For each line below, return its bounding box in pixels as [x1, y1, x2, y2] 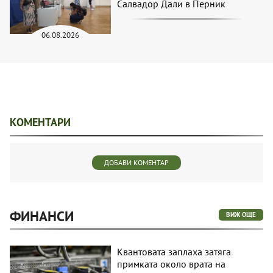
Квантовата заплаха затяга [117, 246, 232, 258]
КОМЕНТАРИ [10, 115, 71, 130]
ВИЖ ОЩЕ [226, 210, 256, 219]
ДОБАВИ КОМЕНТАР [104, 158, 169, 168]
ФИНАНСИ [10, 207, 74, 225]
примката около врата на [117, 258, 226, 271]
